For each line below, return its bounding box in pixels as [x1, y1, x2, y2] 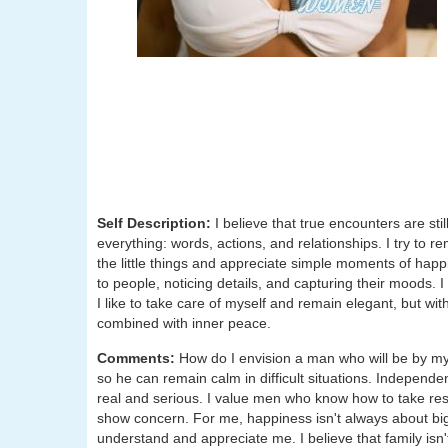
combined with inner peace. [97, 315, 271, 331]
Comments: [97, 350, 179, 366]
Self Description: [97, 215, 215, 231]
